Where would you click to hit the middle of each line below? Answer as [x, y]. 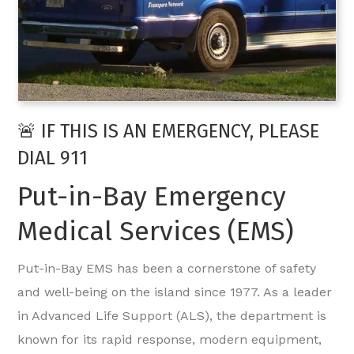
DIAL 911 [53, 158]
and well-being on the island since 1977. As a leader [175, 292]
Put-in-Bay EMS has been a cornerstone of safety [167, 269]
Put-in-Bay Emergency [152, 197]
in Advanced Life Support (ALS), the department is [172, 316]
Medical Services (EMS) [156, 232]
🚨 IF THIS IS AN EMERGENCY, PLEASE [169, 132]
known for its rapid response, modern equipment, [170, 340]
